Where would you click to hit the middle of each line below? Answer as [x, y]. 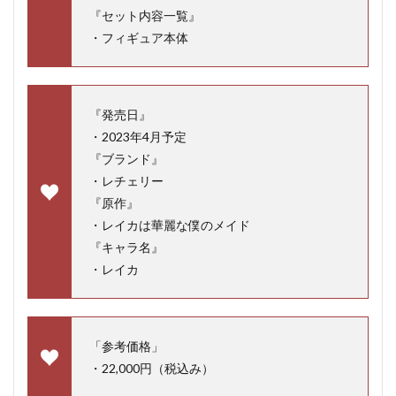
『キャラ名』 [126, 247]
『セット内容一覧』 [145, 15]
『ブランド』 [126, 158]
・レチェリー [126, 180]
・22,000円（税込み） [152, 368]
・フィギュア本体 [139, 37]
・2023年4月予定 [138, 136]
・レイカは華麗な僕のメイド [170, 225]
